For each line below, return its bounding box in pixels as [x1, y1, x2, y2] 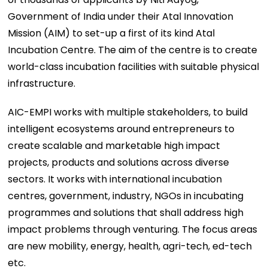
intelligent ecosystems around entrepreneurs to [8, 121, 235, 136]
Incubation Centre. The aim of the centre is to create [8, 42, 258, 57]
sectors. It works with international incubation [8, 172, 223, 186]
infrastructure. [8, 76, 76, 90]
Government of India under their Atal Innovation [8, 9, 234, 23]
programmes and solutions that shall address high [8, 205, 244, 220]
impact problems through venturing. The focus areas [8, 222, 258, 236]
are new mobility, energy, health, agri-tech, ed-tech [8, 239, 252, 253]
